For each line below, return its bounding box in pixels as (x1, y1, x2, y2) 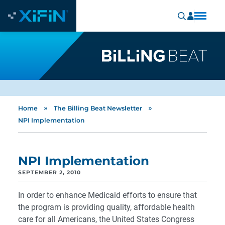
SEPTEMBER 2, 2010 (18, 169, 81, 176)
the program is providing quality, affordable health (18, 202, 195, 212)
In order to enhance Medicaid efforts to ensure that (18, 190, 197, 200)
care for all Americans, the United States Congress (18, 214, 194, 224)
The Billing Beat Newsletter (54, 104, 142, 112)
